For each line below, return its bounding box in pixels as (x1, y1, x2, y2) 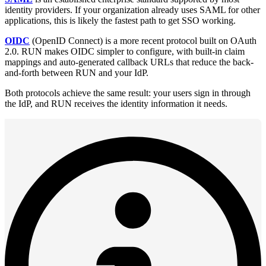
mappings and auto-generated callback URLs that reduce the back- (5, 57, 254, 67)
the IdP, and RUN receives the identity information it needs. (5, 99, 227, 109)
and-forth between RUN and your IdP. (5, 68, 148, 78)
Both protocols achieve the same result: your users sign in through (5, 88, 251, 98)
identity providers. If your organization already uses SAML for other (5, 5, 260, 15)
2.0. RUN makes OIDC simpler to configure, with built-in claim (5, 46, 245, 56)
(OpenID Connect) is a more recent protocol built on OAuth (30, 36, 256, 46)
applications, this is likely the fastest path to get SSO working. (5, 15, 236, 26)
